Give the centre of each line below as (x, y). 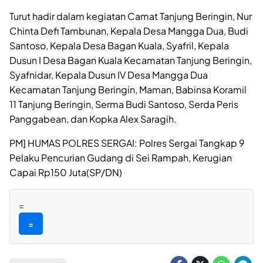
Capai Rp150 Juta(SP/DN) (66, 172)
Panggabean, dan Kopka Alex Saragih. (93, 119)
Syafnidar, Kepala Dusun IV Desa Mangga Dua (109, 75)
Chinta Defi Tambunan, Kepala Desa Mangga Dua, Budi (129, 31)
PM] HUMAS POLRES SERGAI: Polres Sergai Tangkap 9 (127, 143)
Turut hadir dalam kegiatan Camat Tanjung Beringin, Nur (131, 16)
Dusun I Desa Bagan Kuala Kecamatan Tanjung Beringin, (131, 60)
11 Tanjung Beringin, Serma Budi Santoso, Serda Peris (124, 104)
